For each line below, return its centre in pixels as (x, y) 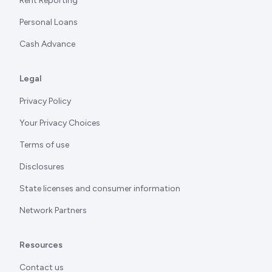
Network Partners (53, 210)
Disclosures (42, 166)
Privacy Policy (45, 101)
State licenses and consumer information (100, 188)
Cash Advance (47, 44)
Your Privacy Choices (60, 123)
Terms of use (44, 144)
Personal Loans (49, 22)
